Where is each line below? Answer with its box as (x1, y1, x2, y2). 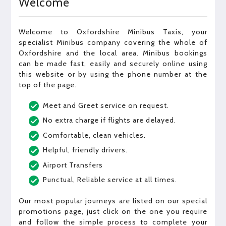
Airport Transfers (43, 160, 103, 169)
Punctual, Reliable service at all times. (43, 175, 178, 185)
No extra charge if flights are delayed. (43, 116, 177, 125)
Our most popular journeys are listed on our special (19, 196, 207, 205)
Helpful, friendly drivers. (43, 145, 128, 155)
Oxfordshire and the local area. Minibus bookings (19, 48, 207, 58)
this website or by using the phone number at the (19, 69, 207, 79)
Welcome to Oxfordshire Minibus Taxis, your (19, 27, 207, 36)
